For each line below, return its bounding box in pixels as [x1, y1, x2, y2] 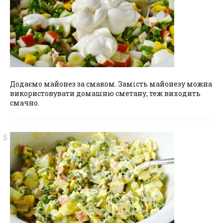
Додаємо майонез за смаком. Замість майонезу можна [10, 79, 212, 89]
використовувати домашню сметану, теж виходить [10, 88, 201, 98]
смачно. [10, 98, 39, 108]
